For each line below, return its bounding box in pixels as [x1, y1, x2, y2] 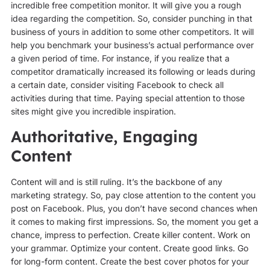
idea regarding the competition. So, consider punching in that [10, 13, 253, 24]
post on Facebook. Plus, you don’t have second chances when [10, 202, 257, 213]
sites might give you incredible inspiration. [10, 106, 176, 117]
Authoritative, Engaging [10, 126, 198, 146]
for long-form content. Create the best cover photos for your [10, 256, 249, 266]
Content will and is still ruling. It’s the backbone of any [10, 176, 222, 187]
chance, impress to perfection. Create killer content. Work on [10, 229, 250, 240]
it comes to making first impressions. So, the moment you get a [10, 216, 259, 227]
